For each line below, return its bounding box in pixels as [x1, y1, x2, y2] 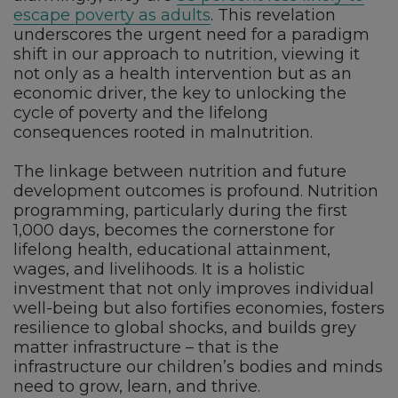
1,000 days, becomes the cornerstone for [13, 220, 335, 241]
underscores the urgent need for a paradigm [13, 25, 370, 45]
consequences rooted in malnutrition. [13, 123, 313, 143]
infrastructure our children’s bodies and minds [13, 357, 383, 378]
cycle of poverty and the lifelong [13, 103, 268, 123]
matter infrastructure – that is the [13, 338, 279, 358]
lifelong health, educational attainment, [13, 240, 330, 260]
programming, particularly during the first [13, 201, 347, 221]
